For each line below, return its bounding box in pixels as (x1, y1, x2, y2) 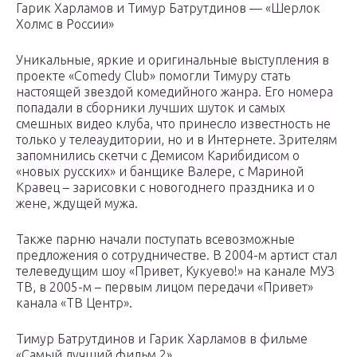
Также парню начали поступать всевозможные (16, 232, 295, 247)
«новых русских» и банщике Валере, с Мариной (16, 164, 304, 179)
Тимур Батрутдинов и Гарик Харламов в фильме (16, 331, 308, 347)
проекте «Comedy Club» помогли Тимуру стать (16, 69, 290, 84)
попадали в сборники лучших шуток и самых (16, 100, 285, 116)
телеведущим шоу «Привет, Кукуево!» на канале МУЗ (16, 264, 335, 279)
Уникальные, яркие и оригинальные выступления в (16, 53, 329, 68)
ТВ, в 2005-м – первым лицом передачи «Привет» (16, 280, 313, 295)
